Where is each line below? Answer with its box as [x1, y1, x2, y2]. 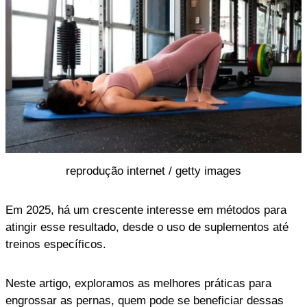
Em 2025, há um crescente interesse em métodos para [5, 203, 286, 217]
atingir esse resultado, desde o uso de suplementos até [5, 220, 288, 234]
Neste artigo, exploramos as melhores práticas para [5, 276, 271, 290]
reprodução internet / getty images [66, 164, 241, 177]
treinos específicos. [5, 237, 106, 251]
